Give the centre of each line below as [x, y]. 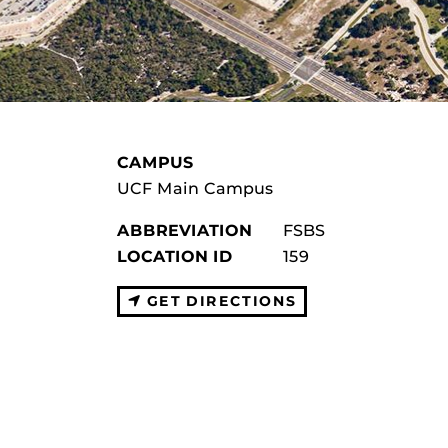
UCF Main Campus [195, 188]
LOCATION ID [175, 256]
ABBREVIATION [184, 230]
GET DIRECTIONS [219, 301]
